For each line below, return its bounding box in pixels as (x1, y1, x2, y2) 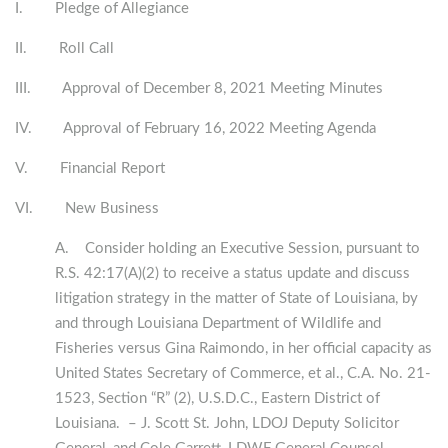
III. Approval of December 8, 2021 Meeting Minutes (15, 81, 383, 97)
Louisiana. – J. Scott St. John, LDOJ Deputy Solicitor (55, 416, 399, 432)
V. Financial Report (15, 161, 165, 177)
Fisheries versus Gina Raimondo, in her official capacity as (55, 341, 432, 357)
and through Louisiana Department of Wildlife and (55, 316, 381, 332)
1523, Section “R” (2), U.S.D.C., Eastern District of (55, 391, 380, 407)
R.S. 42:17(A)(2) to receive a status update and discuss (55, 266, 410, 282)
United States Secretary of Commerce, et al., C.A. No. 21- (55, 366, 431, 382)
